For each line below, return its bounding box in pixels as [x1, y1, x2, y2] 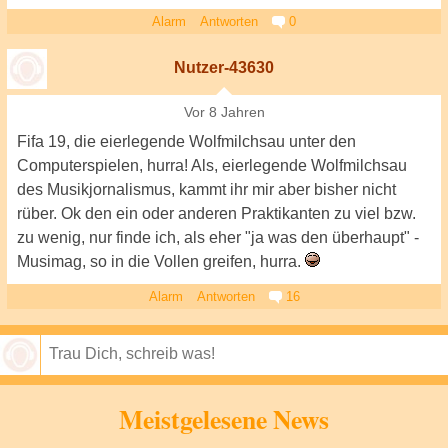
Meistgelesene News [119, 400, 329, 438]
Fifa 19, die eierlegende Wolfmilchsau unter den [17, 133, 356, 150]
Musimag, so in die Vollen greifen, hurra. [17, 253, 305, 270]
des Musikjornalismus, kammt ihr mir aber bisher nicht [17, 181, 396, 198]
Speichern [365, 385, 438, 402]
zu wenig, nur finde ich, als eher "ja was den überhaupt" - [17, 229, 419, 246]
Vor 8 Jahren [183, 105, 265, 120]
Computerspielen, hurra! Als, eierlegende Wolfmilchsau [17, 157, 407, 174]
